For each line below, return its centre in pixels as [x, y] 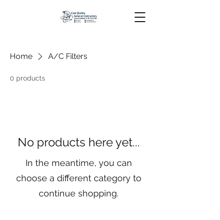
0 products [27, 78]
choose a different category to [79, 178]
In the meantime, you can [79, 163]
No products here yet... [79, 142]
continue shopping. [79, 193]
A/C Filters [68, 56]
